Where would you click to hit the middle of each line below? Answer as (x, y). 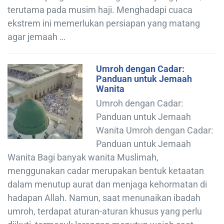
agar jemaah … (36, 36)
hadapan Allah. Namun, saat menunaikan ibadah (104, 197)
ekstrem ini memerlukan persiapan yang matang (104, 23)
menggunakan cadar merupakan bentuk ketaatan (106, 170)
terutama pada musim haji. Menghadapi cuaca (100, 9)
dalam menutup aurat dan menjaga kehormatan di (107, 184)
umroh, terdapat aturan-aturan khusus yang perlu (105, 211)
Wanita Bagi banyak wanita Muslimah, (83, 157)
